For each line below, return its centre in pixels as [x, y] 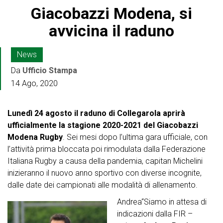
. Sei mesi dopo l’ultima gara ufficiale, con [135, 137]
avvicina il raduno [111, 31]
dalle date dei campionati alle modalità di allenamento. [103, 185]
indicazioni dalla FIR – [155, 214]
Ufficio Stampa [50, 71]
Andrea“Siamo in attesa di [162, 202]
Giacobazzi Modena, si [111, 14]
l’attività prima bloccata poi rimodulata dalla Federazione [107, 149]
